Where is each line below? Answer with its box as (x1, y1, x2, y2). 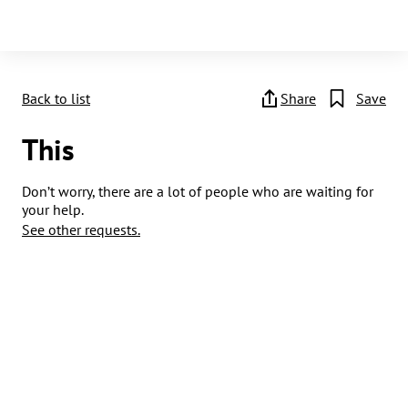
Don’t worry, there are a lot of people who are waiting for (22, 182, 373, 200)
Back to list (22, 89, 90, 107)
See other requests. (22, 220, 140, 239)
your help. (22, 200, 84, 219)
